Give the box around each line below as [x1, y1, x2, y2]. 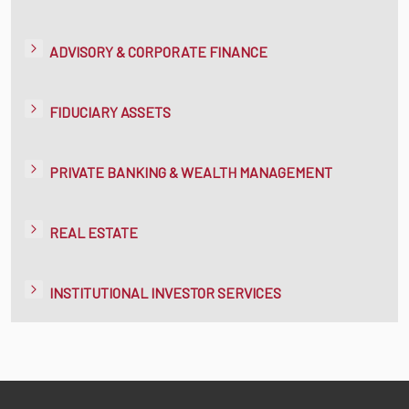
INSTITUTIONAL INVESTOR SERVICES [49, 283, 281, 301]
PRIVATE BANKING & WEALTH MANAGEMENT [49, 163, 332, 181]
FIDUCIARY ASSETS [49, 102, 171, 121]
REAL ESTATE [49, 223, 138, 241]
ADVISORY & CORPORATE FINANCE [49, 42, 267, 60]
